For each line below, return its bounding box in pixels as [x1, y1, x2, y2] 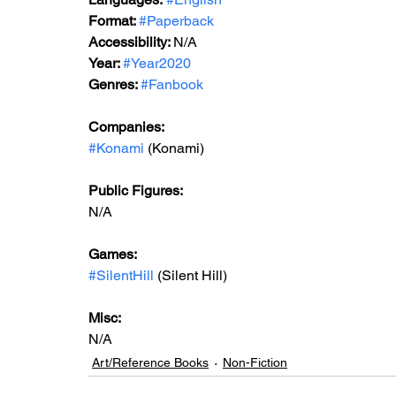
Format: [88, 12, 139, 29]
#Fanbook [141, 76, 203, 93]
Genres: [88, 76, 141, 93]
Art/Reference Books [92, 355, 209, 369]
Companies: [88, 118, 164, 135]
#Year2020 [123, 55, 191, 72]
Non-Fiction [223, 355, 287, 369]
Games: [88, 246, 140, 263]
